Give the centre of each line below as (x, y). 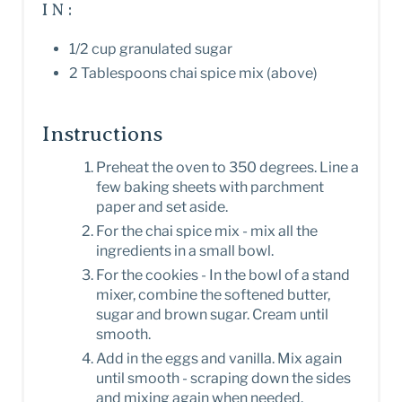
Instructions (102, 134)
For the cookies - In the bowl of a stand (223, 275)
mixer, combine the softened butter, (213, 295)
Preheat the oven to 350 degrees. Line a (227, 168)
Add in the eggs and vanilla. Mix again (219, 359)
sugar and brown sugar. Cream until (212, 315)
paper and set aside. (162, 207)
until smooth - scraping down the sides (223, 379)
